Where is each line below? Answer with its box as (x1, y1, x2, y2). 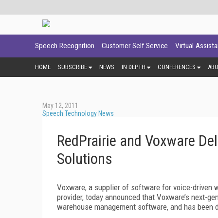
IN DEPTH (122, 63, 145, 71)
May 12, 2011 (42, 101, 78, 109)
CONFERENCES (158, 63, 196, 71)
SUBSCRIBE (58, 63, 87, 71)
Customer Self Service (102, 41, 168, 50)
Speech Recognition (35, 41, 94, 50)
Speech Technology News (42, 109, 114, 117)
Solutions (57, 149, 112, 168)
